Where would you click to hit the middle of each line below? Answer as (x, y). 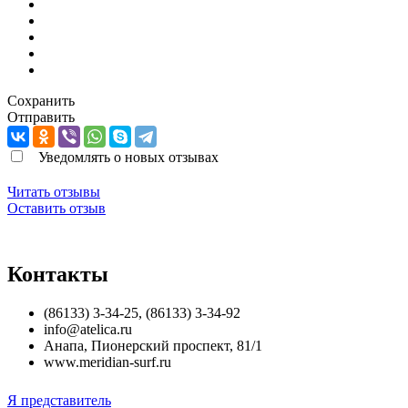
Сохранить (41, 100)
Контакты (58, 274)
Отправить (41, 117)
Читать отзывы (54, 191)
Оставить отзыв (56, 208)
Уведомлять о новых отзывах (128, 157)
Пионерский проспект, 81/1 (177, 345)
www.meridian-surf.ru (107, 362)
